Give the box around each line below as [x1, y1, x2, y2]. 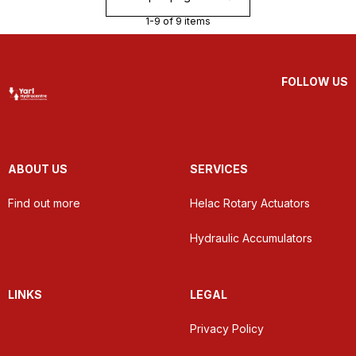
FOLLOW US [281, 75, 348, 88]
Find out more [8, 196, 80, 210]
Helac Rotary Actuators [190, 196, 310, 210]
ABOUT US [8, 162, 68, 176]
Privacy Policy [190, 322, 264, 335]
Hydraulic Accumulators [190, 231, 312, 245]
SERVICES [190, 162, 248, 176]
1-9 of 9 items [145, 15, 211, 27]
